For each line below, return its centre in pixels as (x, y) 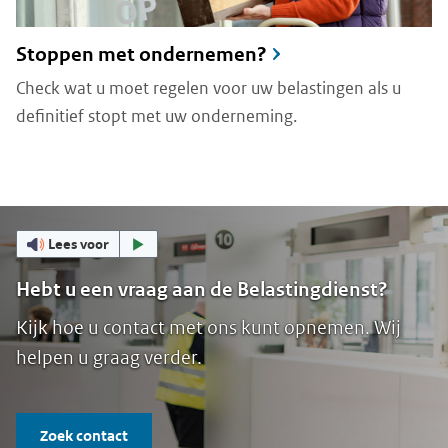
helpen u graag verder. (109, 357)
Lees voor (79, 243)
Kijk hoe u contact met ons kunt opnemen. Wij (208, 327)
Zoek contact (84, 435)
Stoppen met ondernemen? (141, 54)
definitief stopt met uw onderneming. (156, 115)
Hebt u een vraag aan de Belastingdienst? (202, 289)
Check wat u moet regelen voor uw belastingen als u (208, 87)
